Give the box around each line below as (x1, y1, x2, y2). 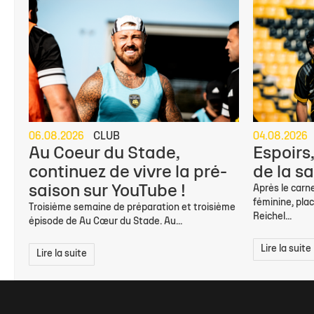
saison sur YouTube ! (29, 183, 186, 200)
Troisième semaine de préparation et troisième (29, 203, 235, 212)
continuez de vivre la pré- (29, 164, 227, 181)
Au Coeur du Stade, (29, 145, 180, 162)
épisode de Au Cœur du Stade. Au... (29, 217, 182, 226)
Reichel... (253, 212, 292, 221)
